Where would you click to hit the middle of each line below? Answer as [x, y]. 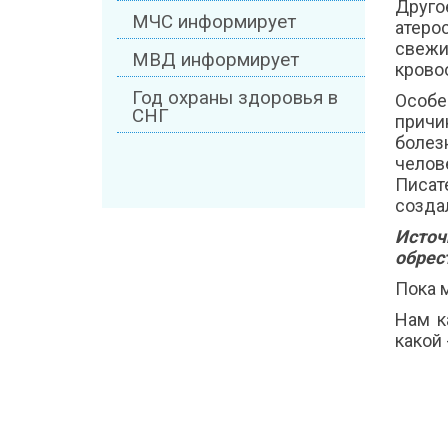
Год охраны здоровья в [235, 98]
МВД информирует [215, 60]
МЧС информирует [214, 22]
